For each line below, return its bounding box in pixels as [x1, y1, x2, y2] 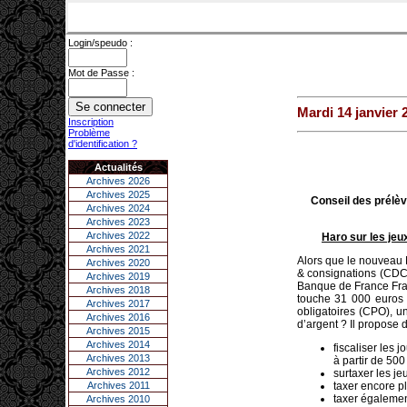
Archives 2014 [86, 339, 150, 350]
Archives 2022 [86, 230, 150, 241]
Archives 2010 [86, 393, 150, 404]
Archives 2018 [86, 284, 150, 295]
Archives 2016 [86, 312, 150, 323]
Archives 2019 [86, 271, 150, 282]
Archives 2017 [86, 298, 150, 309]
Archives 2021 [86, 243, 150, 254]
